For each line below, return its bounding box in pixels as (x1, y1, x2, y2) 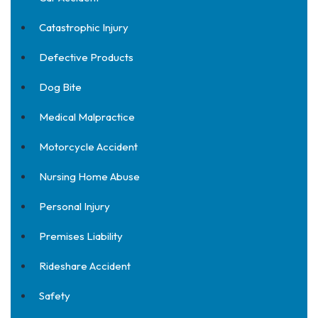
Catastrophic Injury (39, 21, 128, 34)
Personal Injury (39, 199, 110, 213)
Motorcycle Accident (39, 140, 138, 153)
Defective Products (39, 50, 133, 64)
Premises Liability (39, 229, 123, 243)
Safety (39, 289, 70, 302)
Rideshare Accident (39, 259, 131, 273)
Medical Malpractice (39, 110, 135, 124)
